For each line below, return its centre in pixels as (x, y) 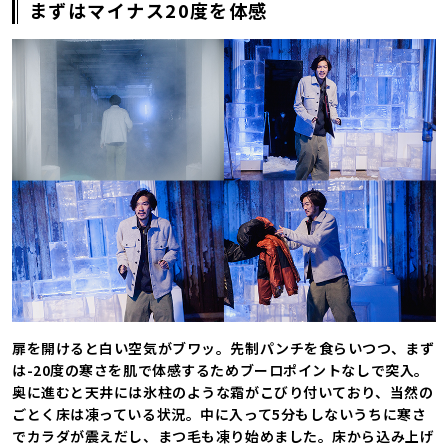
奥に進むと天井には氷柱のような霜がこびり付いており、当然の (223, 391)
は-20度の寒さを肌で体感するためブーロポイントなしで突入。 (220, 369)
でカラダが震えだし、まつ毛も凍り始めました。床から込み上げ (223, 435)
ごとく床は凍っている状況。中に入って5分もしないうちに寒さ (219, 413)
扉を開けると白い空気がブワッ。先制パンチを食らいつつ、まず (223, 347)
